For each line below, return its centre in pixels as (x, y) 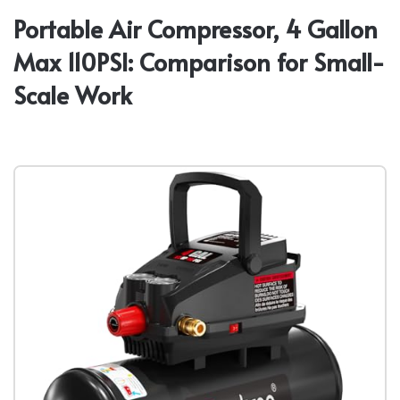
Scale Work (73, 94)
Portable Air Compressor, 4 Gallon (196, 28)
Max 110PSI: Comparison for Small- (199, 61)
